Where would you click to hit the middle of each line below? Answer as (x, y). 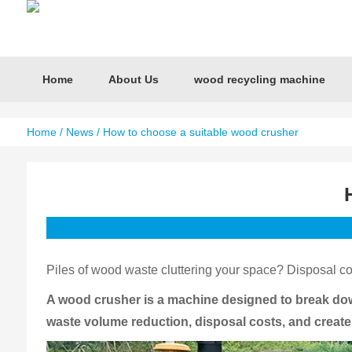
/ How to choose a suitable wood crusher (196, 132)
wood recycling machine (259, 79)
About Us (133, 79)
